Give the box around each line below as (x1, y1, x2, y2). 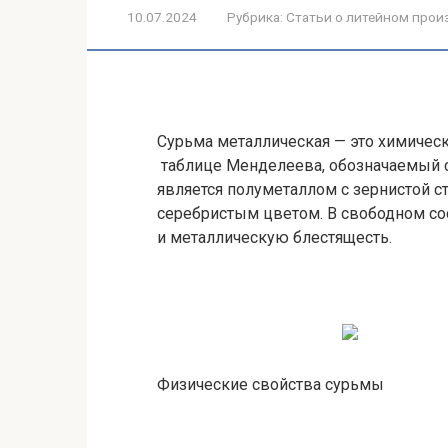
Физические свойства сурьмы (157, 375, 384, 394)
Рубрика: (227, 9, 283, 25)
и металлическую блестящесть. (157, 228, 392, 247)
